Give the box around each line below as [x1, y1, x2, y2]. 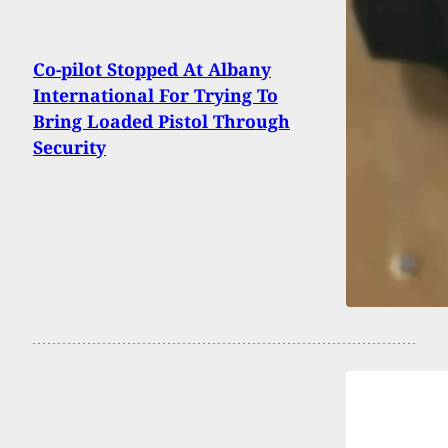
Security [33, 135, 106, 160]
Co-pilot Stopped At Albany [33, 57, 271, 82]
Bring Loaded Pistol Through [33, 109, 290, 134]
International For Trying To [33, 83, 278, 108]
